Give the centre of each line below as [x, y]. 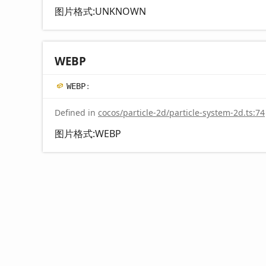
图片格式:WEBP [88, 133]
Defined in [76, 112]
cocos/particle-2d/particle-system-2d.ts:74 [181, 112]
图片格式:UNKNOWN [100, 11]
